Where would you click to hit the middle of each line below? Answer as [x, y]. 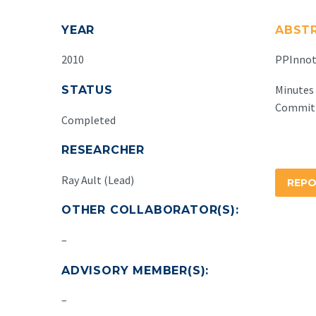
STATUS [87, 90]
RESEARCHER [103, 150]
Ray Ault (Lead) [98, 180]
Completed [89, 120]
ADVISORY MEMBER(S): [135, 270]
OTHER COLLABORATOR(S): [150, 210]
